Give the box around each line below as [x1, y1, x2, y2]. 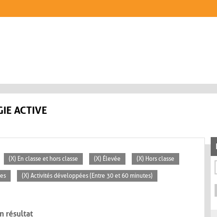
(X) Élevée [94, 155, 121, 163]
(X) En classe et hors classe [9, 155, 78, 163]
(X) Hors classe [137, 155, 174, 163]
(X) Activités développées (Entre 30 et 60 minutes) [22, 172, 153, 180]
